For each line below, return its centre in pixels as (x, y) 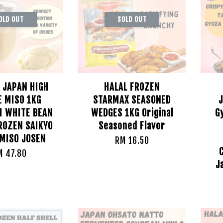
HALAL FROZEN (132, 87)
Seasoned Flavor (132, 126)
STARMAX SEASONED (132, 100)
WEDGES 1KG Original (132, 113)
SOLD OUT (132, 19)
